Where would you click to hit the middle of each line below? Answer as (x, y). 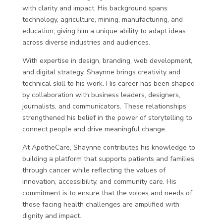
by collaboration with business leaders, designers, (101, 95)
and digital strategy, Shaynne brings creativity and (101, 72)
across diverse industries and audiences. (86, 42)
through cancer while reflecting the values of (94, 170)
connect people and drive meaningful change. (94, 129)
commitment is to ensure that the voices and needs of (107, 193)
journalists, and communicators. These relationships (104, 106)
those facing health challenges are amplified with (101, 204)
